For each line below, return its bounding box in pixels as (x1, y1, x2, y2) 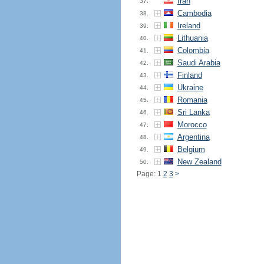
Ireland (177, 21, 200, 30)
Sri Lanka (177, 108, 210, 117)
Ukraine (177, 83, 203, 92)
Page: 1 (136, 170, 163, 178)
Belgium (177, 145, 205, 154)
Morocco (177, 120, 207, 129)
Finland (177, 71, 202, 80)
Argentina (177, 133, 210, 141)
